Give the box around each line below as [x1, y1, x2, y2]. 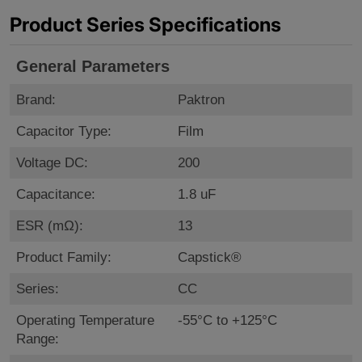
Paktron [178, 92, 225, 108]
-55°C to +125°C [178, 313, 277, 329]
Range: [16, 331, 59, 347]
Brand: [16, 92, 56, 108]
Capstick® [178, 250, 242, 266]
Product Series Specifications [10, 13, 281, 37]
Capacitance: [16, 187, 95, 203]
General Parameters [16, 57, 170, 76]
